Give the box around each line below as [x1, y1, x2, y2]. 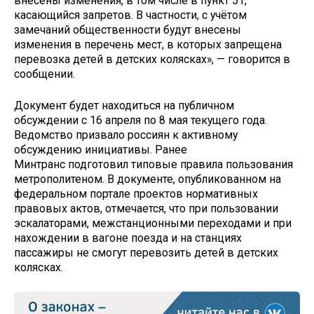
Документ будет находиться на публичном [14, 98, 234, 112]
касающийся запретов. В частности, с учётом [14, 8, 247, 22]
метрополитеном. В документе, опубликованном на [14, 172, 281, 186]
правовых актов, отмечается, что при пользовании [14, 201, 278, 215]
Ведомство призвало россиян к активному [14, 128, 238, 142]
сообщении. [14, 67, 75, 81]
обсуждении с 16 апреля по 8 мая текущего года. [14, 113, 267, 127]
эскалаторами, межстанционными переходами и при [14, 216, 292, 230]
